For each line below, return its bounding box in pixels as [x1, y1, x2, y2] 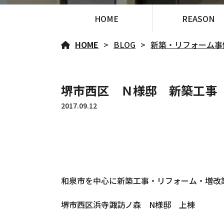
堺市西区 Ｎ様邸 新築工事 [61, 81, 217, 99]
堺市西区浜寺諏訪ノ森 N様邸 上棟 [61, 198, 195, 211]
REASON [182, 12, 215, 24]
